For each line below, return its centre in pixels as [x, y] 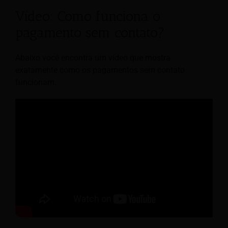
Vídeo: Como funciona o [88, 17]
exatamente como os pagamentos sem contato [100, 70]
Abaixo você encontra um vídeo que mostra [93, 58]
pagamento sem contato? [90, 33]
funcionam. [36, 82]
